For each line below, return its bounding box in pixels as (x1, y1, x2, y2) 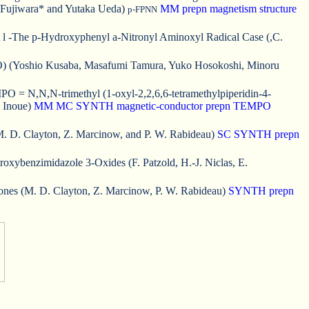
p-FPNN (128, 3, 157, 14)
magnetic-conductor (117, 99, 203, 112)
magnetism (210, 2, 257, 14)
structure (259, 2, 297, 14)
